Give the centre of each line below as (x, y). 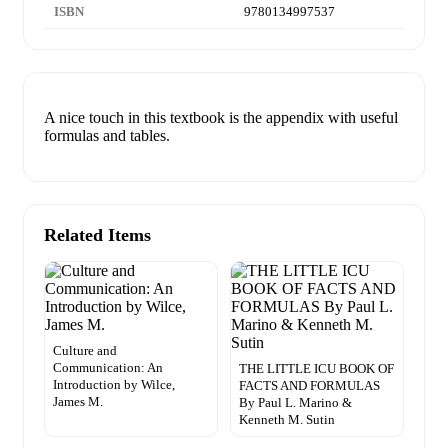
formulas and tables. (107, 136)
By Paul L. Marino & (295, 403)
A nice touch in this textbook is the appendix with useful (221, 118)
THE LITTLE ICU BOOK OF (316, 369)
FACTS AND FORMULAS (309, 386)
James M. (78, 402)
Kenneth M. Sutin (287, 420)
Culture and (85, 351)
